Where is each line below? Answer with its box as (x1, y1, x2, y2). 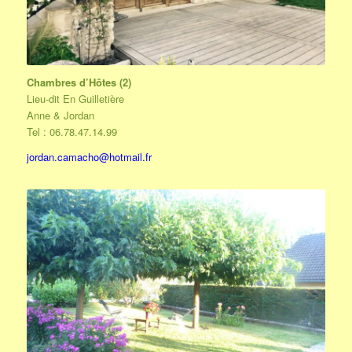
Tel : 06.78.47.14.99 (26, 124, 117, 140)
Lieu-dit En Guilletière (26, 91, 124, 107)
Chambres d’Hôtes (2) (26, 75, 131, 90)
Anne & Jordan (26, 108, 94, 123)
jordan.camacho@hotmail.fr (26, 149, 152, 165)
